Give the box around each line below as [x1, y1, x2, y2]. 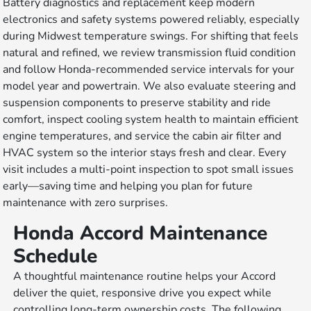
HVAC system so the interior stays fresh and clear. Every [3, 145, 287, 161]
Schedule [13, 243, 98, 270]
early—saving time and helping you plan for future [3, 178, 253, 194]
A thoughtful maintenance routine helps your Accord [13, 269, 276, 285]
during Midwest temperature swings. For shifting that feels [3, 28, 299, 44]
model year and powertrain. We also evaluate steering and [3, 78, 296, 94]
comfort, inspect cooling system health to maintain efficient [3, 112, 299, 128]
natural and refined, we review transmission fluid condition [3, 45, 296, 61]
